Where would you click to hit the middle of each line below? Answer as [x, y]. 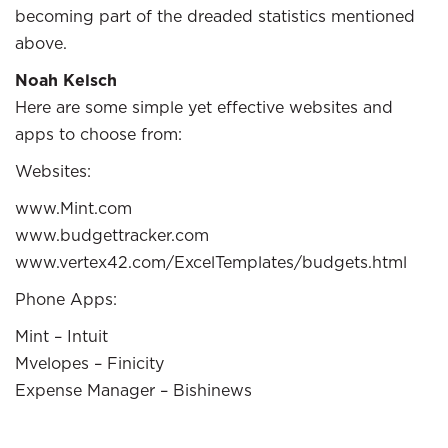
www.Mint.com [73, 208]
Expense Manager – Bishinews [133, 390]
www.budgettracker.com [112, 235]
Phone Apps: [66, 299]
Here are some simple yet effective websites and [204, 107]
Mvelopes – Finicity [89, 363]
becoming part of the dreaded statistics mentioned [215, 16]
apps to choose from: [98, 134]
